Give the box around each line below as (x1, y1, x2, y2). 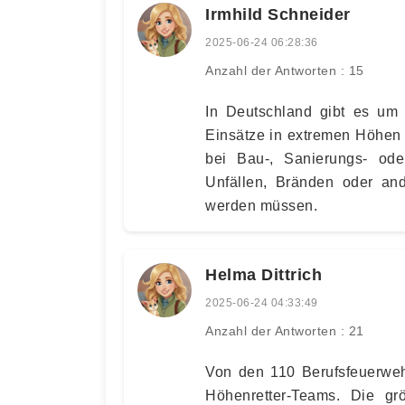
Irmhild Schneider (205, 5, 351, 24)
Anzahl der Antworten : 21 (205, 323, 364, 338)
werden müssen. (205, 197, 317, 213)
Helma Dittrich (205, 265, 322, 284)
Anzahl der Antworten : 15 (205, 62, 364, 78)
